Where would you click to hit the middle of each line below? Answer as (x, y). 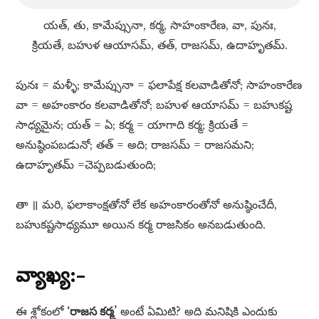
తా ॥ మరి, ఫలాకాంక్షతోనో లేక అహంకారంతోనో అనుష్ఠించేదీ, (147, 205)
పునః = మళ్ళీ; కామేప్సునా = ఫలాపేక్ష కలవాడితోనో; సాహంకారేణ (159, 85)
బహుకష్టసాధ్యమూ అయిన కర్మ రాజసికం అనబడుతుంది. (141, 225)
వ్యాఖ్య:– (51, 275)
